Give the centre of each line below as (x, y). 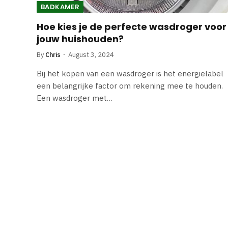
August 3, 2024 (91, 54)
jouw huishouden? (80, 39)
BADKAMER (60, 7)
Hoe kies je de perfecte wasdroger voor (132, 26)
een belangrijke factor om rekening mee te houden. (130, 85)
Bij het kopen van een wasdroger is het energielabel (130, 73)
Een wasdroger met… (75, 98)
